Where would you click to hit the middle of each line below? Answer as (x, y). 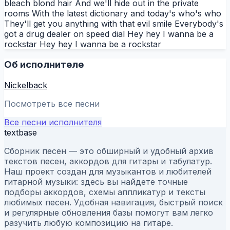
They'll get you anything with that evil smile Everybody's (114, 23)
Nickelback (26, 85)
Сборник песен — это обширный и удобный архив (109, 151)
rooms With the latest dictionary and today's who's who (113, 13)
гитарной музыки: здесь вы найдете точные (96, 182)
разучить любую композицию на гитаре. (89, 223)
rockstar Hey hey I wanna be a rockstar (83, 44)
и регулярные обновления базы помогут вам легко (109, 213)
